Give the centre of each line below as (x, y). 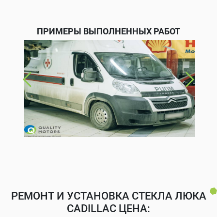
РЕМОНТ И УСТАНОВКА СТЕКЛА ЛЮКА (108, 196)
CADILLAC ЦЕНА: (108, 208)
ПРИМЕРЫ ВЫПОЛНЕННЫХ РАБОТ (108, 31)
